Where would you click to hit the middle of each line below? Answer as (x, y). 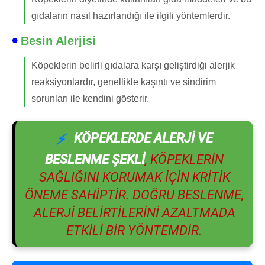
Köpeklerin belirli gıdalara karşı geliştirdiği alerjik (133, 65)
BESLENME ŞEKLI (95, 159)
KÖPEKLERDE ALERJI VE (143, 138)
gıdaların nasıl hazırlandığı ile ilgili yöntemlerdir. (131, 16)
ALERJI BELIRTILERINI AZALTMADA (134, 213)
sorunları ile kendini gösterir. (90, 98)
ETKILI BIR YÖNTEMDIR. (134, 230)
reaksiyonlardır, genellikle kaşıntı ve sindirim (124, 82)
